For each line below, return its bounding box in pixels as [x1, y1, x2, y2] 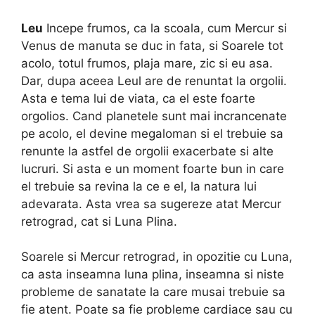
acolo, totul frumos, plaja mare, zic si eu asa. [21, 56, 273, 70]
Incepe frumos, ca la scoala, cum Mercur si [43, 20, 287, 35]
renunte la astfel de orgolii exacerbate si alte [21, 143, 274, 158]
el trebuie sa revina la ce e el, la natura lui [21, 179, 257, 193]
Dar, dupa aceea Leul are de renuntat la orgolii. [21, 73, 287, 88]
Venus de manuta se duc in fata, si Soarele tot [21, 38, 283, 53]
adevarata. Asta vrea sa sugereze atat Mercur [21, 196, 281, 211]
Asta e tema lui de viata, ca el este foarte [21, 91, 255, 105]
